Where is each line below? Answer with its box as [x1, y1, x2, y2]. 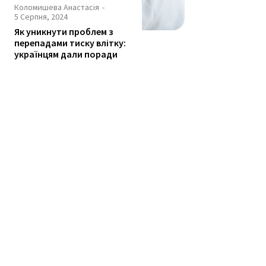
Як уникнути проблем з [14, 26, 113, 38]
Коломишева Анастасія [14, 2, 99, 13]
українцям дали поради [14, 48, 118, 61]
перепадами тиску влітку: [14, 37, 126, 49]
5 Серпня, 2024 [14, 11, 68, 23]
